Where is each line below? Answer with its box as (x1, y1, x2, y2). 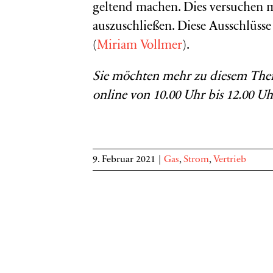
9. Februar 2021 (93, 155, 155, 165)
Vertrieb (213, 155, 246, 165)
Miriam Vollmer (97, 40, 182, 52)
